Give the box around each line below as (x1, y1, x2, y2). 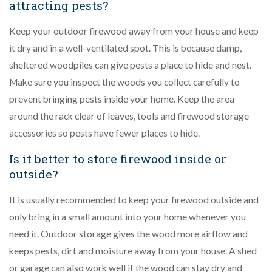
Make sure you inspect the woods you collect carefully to (9, 76, 240, 87)
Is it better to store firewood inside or (9, 151, 226, 166)
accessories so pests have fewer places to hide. (9, 127, 200, 138)
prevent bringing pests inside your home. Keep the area (9, 93, 234, 104)
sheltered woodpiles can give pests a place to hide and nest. (9, 59, 251, 70)
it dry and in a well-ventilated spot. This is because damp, (9, 42, 242, 53)
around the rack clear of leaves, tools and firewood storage (9, 110, 249, 121)
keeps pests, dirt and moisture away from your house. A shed (9, 245, 257, 256)
